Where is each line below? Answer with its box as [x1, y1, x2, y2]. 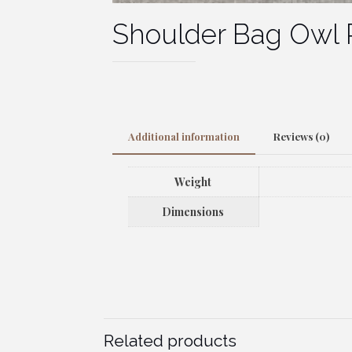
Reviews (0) [273, 130, 329, 144]
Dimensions [162, 204, 225, 220]
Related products [104, 330, 237, 350]
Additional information [127, 130, 240, 144]
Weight [174, 174, 212, 190]
